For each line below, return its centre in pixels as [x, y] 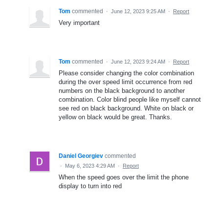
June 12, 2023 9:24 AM [138, 61]
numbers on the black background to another [122, 90]
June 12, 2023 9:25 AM [138, 11]
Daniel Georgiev [81, 156]
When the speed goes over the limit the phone [124, 177]
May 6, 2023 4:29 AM [90, 165]
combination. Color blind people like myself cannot [130, 99]
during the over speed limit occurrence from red [125, 82]
